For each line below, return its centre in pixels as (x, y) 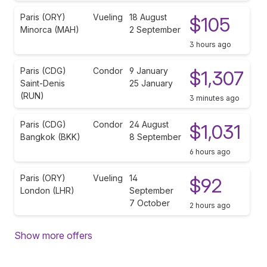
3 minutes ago (215, 98)
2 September (155, 29)
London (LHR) (47, 190)
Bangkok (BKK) (50, 136)
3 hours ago (210, 44)
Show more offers (53, 235)
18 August (148, 17)
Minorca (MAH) (50, 29)
